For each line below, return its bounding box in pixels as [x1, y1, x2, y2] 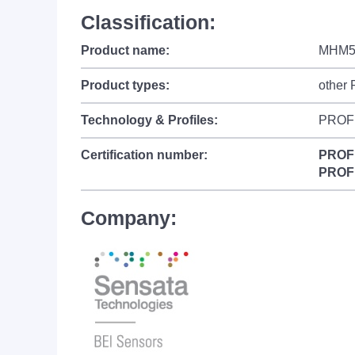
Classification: [81, 11, 216, 33]
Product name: [81, 44, 170, 57]
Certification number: [81, 148, 208, 162]
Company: [81, 207, 177, 229]
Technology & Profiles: [81, 113, 218, 127]
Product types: [81, 78, 170, 92]
